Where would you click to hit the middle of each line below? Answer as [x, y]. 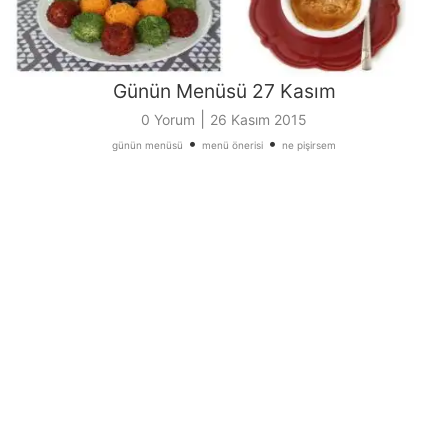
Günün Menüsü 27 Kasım [224, 90]
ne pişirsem [309, 144]
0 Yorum [168, 119]
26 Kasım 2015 [258, 119]
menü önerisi [232, 144]
